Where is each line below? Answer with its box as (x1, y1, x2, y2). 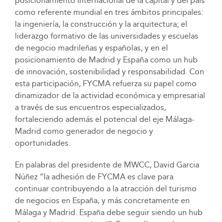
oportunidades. (14, 138, 70, 148)
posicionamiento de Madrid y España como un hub (14, 55, 198, 64)
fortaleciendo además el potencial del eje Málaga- (14, 114, 194, 124)
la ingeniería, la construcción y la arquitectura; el (14, 19, 187, 29)
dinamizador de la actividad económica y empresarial (14, 90, 205, 100)
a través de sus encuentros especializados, (14, 102, 166, 112)
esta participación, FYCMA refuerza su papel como (14, 78, 197, 88)
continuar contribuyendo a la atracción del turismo (14, 183, 197, 193)
